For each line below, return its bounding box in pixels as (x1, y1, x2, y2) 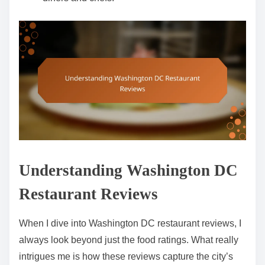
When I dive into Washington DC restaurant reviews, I (19, 218, 241, 228)
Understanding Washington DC (19, 161, 238, 179)
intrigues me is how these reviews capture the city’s (19, 251, 233, 261)
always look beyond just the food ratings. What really (19, 234, 238, 245)
